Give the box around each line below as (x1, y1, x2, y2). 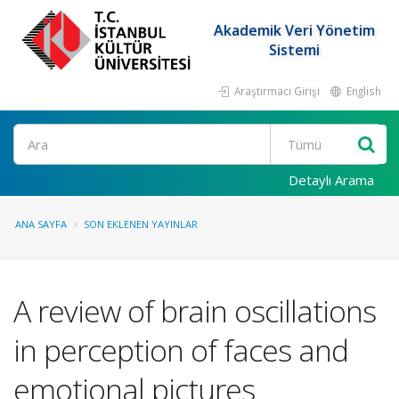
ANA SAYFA (15, 217, 67, 231)
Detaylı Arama (289, 171, 374, 189)
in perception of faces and (13, 330, 348, 370)
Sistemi (268, 40, 320, 60)
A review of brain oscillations (13, 290, 376, 331)
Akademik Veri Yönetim (213, 20, 375, 40)
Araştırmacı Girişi (232, 84, 320, 98)
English (344, 84, 381, 98)
